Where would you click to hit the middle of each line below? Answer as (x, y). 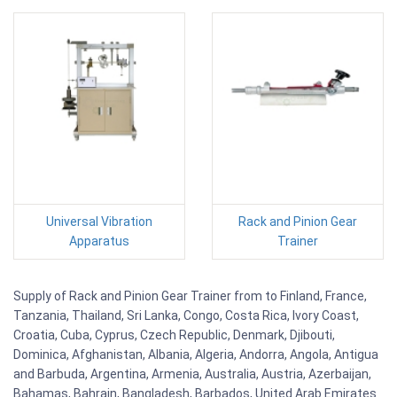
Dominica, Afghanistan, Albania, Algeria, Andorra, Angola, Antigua (196, 354)
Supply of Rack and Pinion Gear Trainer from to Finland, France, (190, 296)
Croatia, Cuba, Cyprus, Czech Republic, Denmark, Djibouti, (174, 335)
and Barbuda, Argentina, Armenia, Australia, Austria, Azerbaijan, (192, 374)
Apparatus (99, 241)
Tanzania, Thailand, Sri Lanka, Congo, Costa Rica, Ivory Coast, (186, 315)
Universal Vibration (99, 221)
